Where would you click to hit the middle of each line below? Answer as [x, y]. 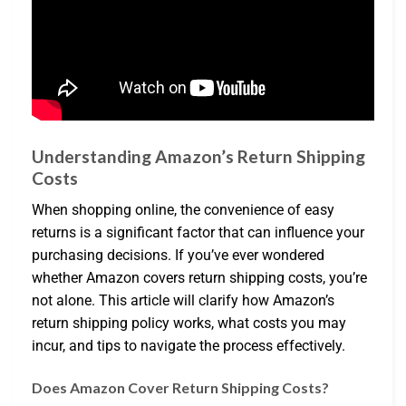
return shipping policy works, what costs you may [189, 323]
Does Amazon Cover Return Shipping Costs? [180, 387]
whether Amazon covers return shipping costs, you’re [199, 277]
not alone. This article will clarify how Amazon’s [183, 300]
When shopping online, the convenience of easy [183, 209]
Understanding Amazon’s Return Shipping [198, 157]
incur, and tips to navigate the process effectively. [188, 345]
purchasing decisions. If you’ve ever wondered [178, 255]
